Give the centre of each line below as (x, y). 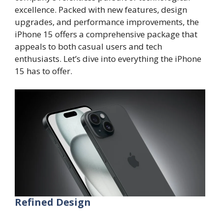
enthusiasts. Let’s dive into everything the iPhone (108, 58)
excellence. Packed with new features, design (101, 9)
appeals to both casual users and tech (88, 46)
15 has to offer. (43, 71)
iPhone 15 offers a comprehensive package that (106, 34)
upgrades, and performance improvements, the (107, 22)
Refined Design (53, 202)
